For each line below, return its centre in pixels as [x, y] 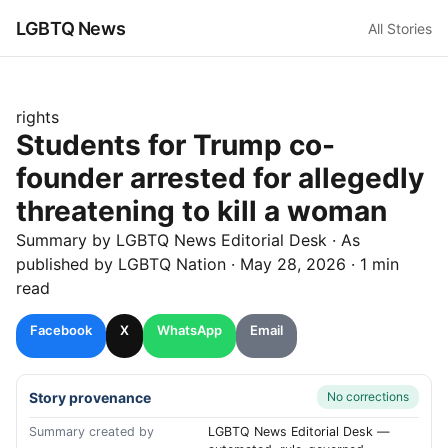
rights [37, 117]
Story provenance [90, 397]
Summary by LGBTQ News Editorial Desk [171, 240]
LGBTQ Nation [172, 264]
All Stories [400, 28]
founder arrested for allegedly [220, 178]
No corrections [368, 396]
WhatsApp [189, 330]
